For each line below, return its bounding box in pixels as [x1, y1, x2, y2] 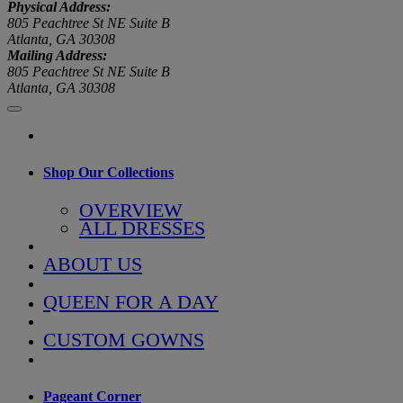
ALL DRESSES [79, 216, 205, 239]
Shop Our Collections [43, 165, 174, 181]
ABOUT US [43, 252, 142, 275]
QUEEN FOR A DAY [43, 290, 219, 313]
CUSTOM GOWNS [43, 327, 204, 351]
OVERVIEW [79, 198, 183, 221]
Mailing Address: [7, 48, 107, 64]
